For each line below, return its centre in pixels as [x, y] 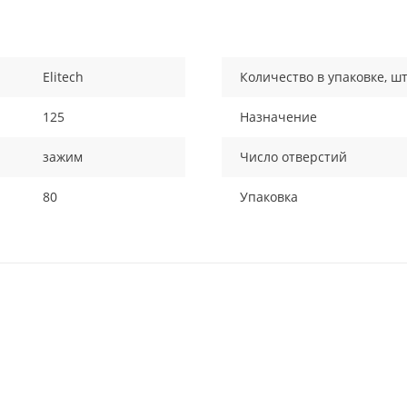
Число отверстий [293, 157]
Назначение [278, 117]
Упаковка [269, 197]
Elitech [64, 77]
